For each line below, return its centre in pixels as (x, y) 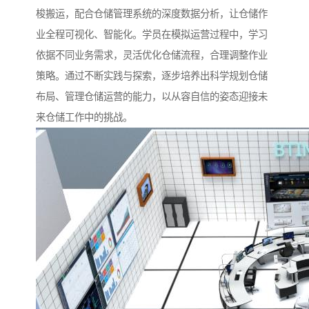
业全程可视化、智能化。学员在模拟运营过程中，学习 (152, 35)
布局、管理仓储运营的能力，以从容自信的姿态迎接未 (152, 97)
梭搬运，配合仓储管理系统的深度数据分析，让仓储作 (152, 14)
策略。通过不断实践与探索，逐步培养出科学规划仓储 (152, 76)
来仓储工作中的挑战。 (84, 118)
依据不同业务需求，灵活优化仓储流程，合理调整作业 (152, 56)
